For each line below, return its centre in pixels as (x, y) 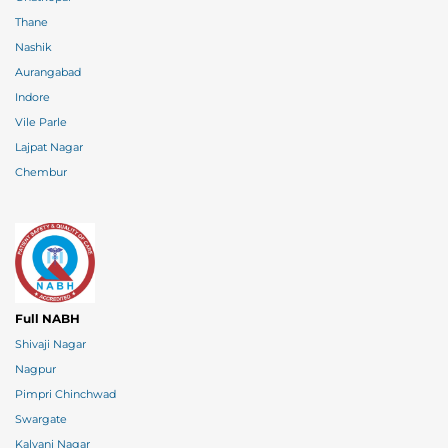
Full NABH (47, 318)
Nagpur (35, 369)
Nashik (33, 47)
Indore (32, 97)
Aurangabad (48, 72)
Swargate (41, 419)
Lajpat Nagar (49, 147)
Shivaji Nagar (50, 344)
